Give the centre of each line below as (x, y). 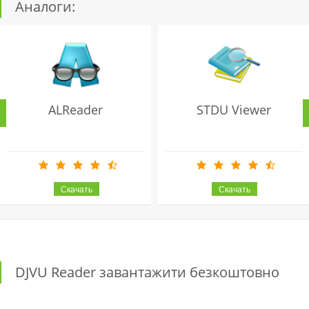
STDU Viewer (233, 109)
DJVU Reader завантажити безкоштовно (147, 272)
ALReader (76, 109)
